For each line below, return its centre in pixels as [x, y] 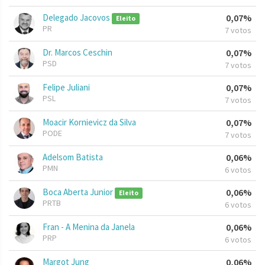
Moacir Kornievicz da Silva [89, 122]
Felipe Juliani [66, 88]
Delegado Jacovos [77, 18]
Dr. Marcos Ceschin [77, 53]
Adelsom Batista [73, 157]
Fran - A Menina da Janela [89, 227]
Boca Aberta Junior [79, 192]
